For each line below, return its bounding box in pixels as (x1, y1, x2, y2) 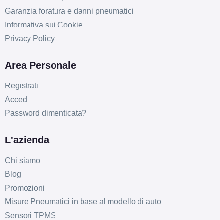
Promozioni (4, 184, 45, 192)
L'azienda (4, 135, 49, 146)
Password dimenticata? (4, 109, 86, 118)
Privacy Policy (4, 34, 55, 43)
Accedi (4, 95, 29, 104)
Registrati (4, 82, 38, 90)
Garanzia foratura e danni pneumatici (4, 7, 134, 16)
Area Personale (4, 60, 76, 71)
